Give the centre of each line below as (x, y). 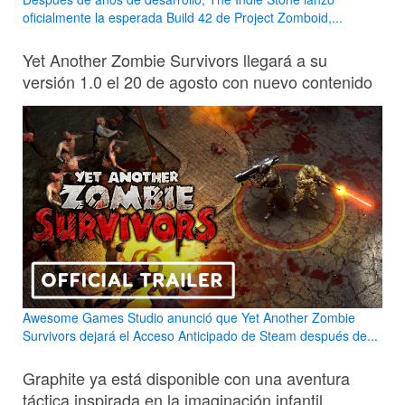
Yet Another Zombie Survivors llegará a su (175, 59)
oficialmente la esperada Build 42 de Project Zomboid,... (183, 17)
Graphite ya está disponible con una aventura (186, 377)
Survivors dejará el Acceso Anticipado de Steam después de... (200, 335)
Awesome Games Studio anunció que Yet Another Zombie (189, 317)
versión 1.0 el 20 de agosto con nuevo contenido (198, 81)
